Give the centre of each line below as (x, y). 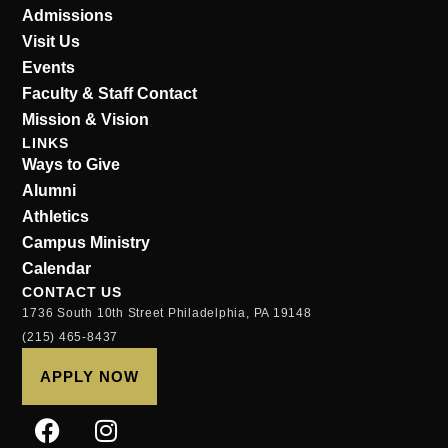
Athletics (56, 217)
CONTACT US (72, 292)
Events (49, 68)
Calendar (57, 269)
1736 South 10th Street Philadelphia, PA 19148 (167, 313)
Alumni (49, 191)
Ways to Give (71, 165)
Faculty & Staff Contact (110, 94)
